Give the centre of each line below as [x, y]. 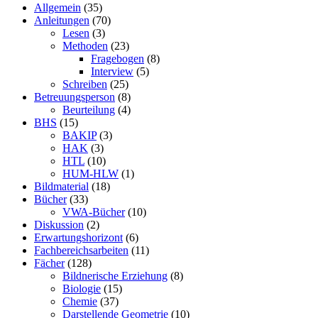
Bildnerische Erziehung [115, 276]
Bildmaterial [61, 187]
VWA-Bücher [94, 212]
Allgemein [57, 8]
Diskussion [59, 225]
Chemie [80, 302]
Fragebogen [117, 59]
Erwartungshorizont [78, 238]
